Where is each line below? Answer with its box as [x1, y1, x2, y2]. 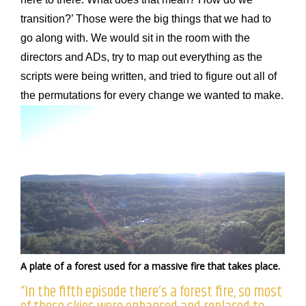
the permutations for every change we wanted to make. [20, 89, 283, 102]
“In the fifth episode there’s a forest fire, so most [20, 279, 282, 304]
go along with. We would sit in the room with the [20, 32, 250, 44]
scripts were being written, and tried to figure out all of [20, 70, 277, 83]
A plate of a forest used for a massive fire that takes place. [20, 259, 280, 273]
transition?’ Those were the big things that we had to [20, 13, 271, 25]
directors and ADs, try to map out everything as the [20, 51, 262, 64]
